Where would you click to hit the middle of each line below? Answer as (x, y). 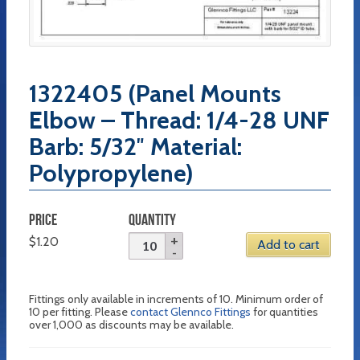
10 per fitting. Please (80, 311)
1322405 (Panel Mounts (155, 94)
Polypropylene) (111, 174)
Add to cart (288, 245)
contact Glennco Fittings (190, 311)
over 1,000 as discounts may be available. (131, 324)
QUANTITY (153, 220)
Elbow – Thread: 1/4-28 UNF (179, 121)
